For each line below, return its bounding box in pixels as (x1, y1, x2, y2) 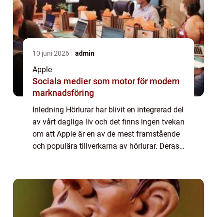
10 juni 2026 (32, 49, 71, 58)
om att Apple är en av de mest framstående (32, 129, 180, 139)
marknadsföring (32, 88, 94, 98)
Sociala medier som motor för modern (32, 76, 180, 87)
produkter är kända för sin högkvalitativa (32, 154, 171, 163)
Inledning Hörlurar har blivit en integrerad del (32, 105, 184, 115)
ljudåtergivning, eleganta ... (32, 166, 124, 175)
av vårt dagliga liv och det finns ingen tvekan (32, 117, 185, 127)
